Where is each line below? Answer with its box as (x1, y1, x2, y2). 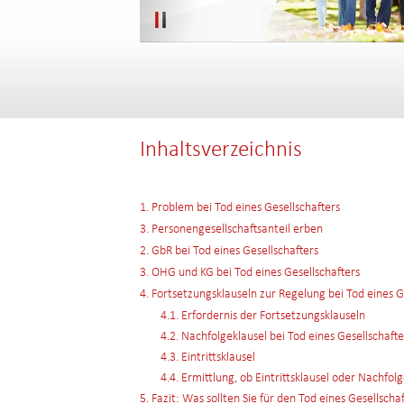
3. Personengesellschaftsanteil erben (140, 223, 323, 236)
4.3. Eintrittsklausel (160, 351, 255, 364)
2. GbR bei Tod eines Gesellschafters (140, 244, 318, 258)
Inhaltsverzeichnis (140, 139, 302, 161)
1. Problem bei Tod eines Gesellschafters (140, 201, 340, 215)
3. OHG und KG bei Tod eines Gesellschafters (140, 266, 360, 280)
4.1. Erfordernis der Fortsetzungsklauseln (160, 309, 365, 323)
